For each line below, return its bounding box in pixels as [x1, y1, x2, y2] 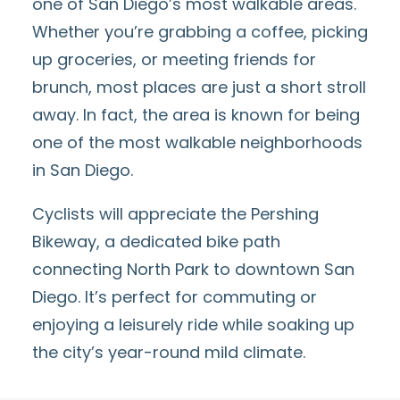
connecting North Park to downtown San [32, 258, 354, 280]
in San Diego [32, 159, 130, 181]
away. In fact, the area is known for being [32, 104, 360, 126]
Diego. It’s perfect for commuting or [32, 286, 317, 308]
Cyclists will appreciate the [32, 203, 251, 225]
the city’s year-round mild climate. [32, 341, 305, 363]
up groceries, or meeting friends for [32, 48, 316, 71]
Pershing [251, 203, 319, 225]
